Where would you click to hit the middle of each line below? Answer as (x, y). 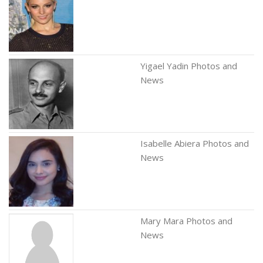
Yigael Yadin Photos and (189, 66)
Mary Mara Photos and (186, 221)
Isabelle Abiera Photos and (195, 143)
